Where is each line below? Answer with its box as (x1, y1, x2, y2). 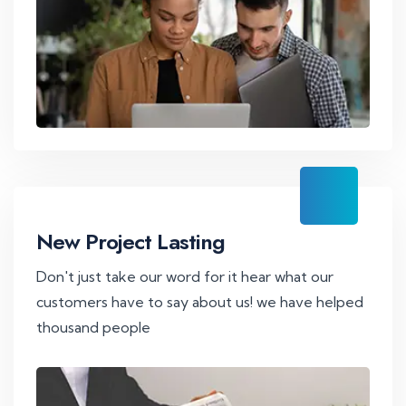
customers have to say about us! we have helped (36, 292, 363, 311)
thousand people (36, 317, 150, 336)
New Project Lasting (36, 225, 225, 257)
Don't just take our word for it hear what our (36, 266, 333, 285)
